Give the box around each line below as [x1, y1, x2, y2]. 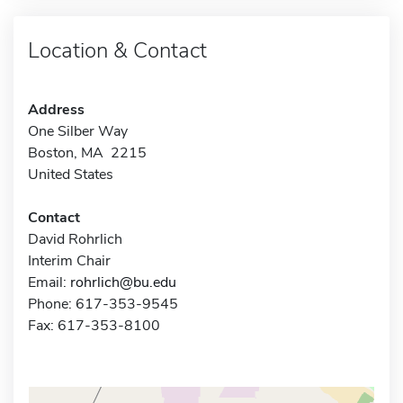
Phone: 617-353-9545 [28, 293, 178, 314]
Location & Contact [28, 35, 207, 65]
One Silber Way [28, 121, 128, 141]
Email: [28, 272, 70, 292]
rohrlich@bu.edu [70, 272, 176, 292]
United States [28, 164, 113, 184]
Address [28, 99, 85, 120]
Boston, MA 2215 [28, 142, 147, 163]
